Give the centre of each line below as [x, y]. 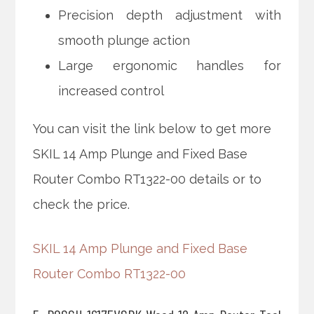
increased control [111, 91]
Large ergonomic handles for [170, 66]
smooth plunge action [124, 41]
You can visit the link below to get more [152, 129]
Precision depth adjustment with [170, 15]
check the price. [82, 205]
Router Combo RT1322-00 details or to [148, 179]
